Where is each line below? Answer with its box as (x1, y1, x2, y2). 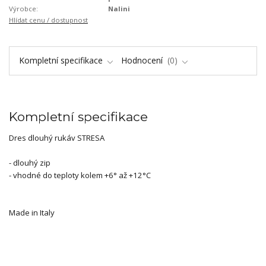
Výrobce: (9, 4, 38, 13)
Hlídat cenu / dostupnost (9, 15, 88, 24)
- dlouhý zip (9, 157, 50, 168)
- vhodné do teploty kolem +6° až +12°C (9, 169, 151, 180)
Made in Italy (9, 207, 55, 218)
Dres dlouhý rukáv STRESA (9, 132, 104, 143)
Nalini (108, 4, 131, 13)
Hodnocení (121, 54, 165, 66)
